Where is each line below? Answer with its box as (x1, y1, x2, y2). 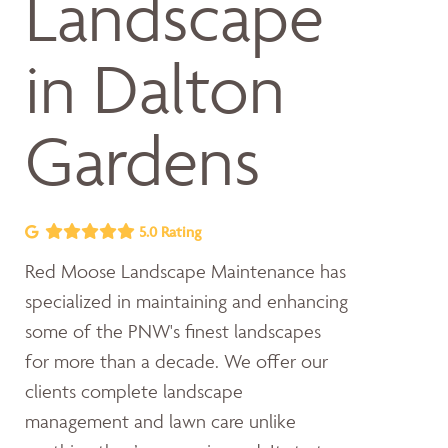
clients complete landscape (25, 379, 243, 403)
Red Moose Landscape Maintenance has (25, 259, 346, 283)
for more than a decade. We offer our (25, 349, 328, 373)
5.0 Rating (134, 222, 201, 241)
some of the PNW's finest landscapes (25, 319, 321, 343)
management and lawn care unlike (25, 409, 296, 433)
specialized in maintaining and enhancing (25, 289, 348, 313)
